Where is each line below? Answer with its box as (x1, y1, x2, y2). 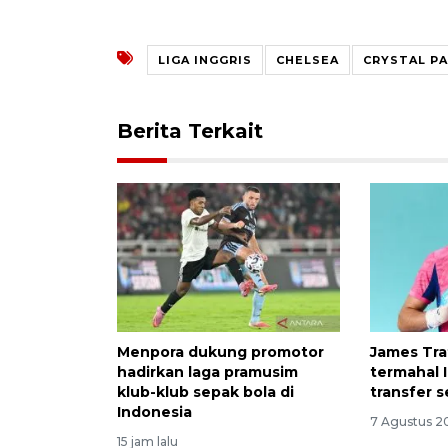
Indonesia (117, 402, 192, 421)
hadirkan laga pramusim (117, 362, 298, 381)
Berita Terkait (117, 118, 263, 143)
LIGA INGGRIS (158, 52, 252, 67)
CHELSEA (276, 52, 339, 67)
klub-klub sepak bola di (117, 382, 294, 401)
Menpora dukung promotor (117, 342, 324, 361)
